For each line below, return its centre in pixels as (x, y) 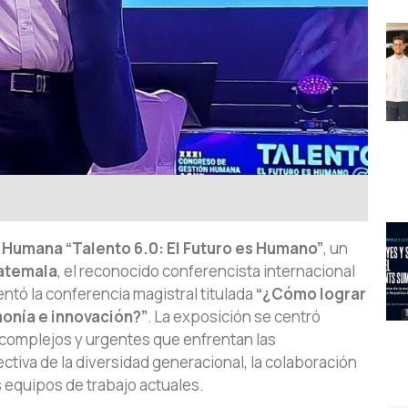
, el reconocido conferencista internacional (206, 271)
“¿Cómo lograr (311, 294)
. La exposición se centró (234, 317)
